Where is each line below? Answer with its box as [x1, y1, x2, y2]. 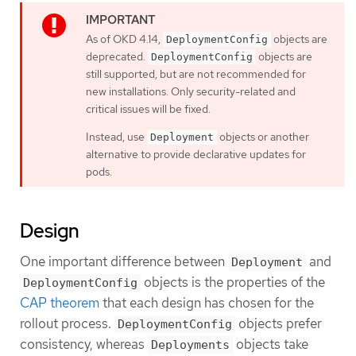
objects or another [217, 129, 309, 144]
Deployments [151, 337, 230, 352]
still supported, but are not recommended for [86, 66, 306, 81]
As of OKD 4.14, [86, 31, 163, 46]
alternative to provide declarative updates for [86, 146, 306, 161]
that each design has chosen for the [99, 293, 314, 311]
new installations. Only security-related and [86, 83, 296, 99]
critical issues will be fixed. [86, 101, 211, 116]
